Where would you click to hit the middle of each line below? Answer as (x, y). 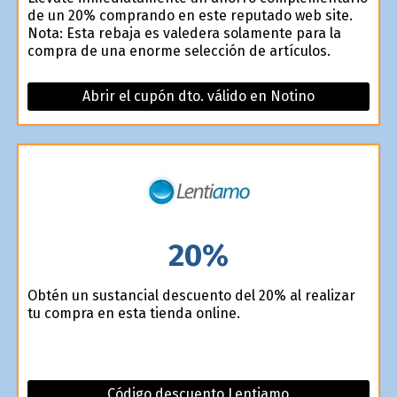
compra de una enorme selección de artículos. (179, 51)
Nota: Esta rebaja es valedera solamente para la (184, 34)
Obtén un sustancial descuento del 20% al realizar (191, 295)
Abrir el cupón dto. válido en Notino (198, 97)
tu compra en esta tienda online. (133, 313)
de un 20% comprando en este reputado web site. (190, 16)
